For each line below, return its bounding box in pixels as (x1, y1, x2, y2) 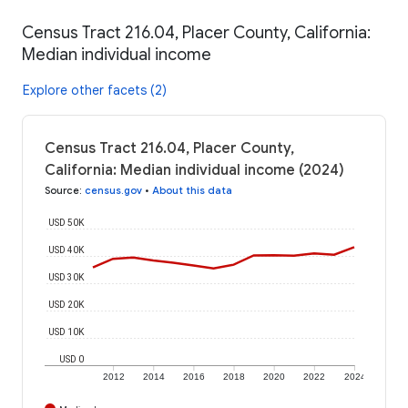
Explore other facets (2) (23, 81, 167, 98)
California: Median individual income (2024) (45, 160, 344, 179)
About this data (152, 183, 232, 197)
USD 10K (48, 326, 85, 337)
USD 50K (48, 217, 85, 228)
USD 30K (48, 271, 85, 282)
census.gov (85, 183, 142, 197)
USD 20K (48, 299, 85, 310)
